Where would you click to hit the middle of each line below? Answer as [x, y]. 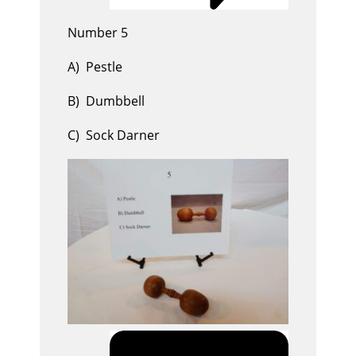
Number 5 [98, 32]
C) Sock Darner [114, 135]
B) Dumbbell [106, 101]
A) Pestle [95, 66]
